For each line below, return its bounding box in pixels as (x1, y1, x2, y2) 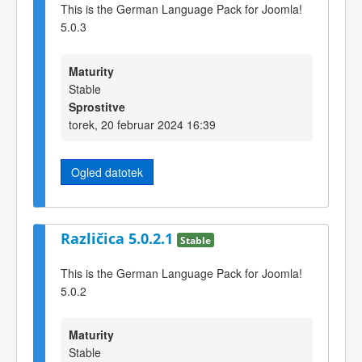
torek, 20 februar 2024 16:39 (69, 116, 216, 133)
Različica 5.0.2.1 (61, 229, 177, 249)
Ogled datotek (71, 163, 143, 180)
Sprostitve (69, 98, 125, 115)
